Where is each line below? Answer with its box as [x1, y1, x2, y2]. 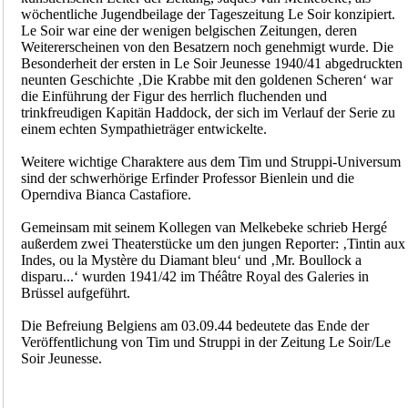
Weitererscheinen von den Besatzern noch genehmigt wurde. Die [20, 39, 393, 56]
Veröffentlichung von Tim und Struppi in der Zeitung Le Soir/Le [20, 334, 391, 351]
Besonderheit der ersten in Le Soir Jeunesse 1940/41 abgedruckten [20, 56, 403, 72]
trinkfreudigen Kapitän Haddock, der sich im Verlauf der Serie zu [20, 105, 395, 121]
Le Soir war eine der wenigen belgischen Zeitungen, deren [20, 23, 357, 39]
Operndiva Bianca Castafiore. [20, 187, 191, 203]
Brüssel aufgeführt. [20, 285, 130, 301]
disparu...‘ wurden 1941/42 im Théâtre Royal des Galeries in [20, 269, 369, 285]
